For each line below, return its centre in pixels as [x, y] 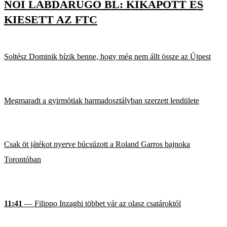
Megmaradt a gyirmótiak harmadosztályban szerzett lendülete [102, 100]
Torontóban [23, 160]
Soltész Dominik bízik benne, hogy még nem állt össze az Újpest [107, 57]
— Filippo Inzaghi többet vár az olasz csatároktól [102, 203]
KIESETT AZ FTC [51, 20]
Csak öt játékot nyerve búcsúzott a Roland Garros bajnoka [97, 144]
